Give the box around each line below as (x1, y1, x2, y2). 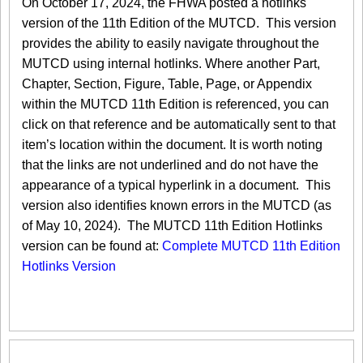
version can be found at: (22, 238, 162, 253)
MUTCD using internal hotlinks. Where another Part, (22, 56, 320, 70)
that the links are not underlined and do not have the (22, 157, 318, 172)
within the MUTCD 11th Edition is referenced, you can (22, 96, 329, 111)
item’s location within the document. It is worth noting (22, 137, 322, 152)
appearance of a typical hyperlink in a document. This (22, 177, 331, 192)
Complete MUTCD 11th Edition (162, 238, 340, 253)
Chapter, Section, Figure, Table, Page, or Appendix (22, 76, 312, 91)
